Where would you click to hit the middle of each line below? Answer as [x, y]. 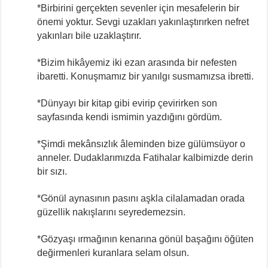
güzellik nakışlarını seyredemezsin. [112, 212]
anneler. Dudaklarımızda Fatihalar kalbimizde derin [145, 157]
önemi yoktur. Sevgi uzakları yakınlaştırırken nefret [143, 22]
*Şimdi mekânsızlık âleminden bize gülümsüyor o [141, 144]
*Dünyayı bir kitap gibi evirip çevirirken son [127, 103]
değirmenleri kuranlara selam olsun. [113, 252]
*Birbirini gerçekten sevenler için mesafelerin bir [138, 8]
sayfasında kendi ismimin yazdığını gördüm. [130, 117]
